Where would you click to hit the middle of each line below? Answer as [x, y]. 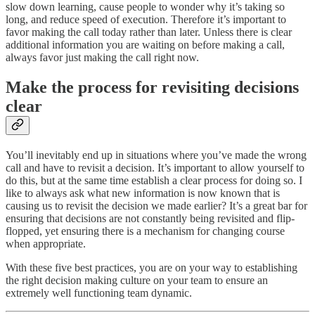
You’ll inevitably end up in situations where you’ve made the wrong [156, 155]
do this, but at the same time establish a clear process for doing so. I [154, 180]
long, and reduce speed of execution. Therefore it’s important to [146, 20]
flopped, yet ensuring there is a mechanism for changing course [145, 231]
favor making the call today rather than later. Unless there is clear [149, 32]
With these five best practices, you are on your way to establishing [152, 267]
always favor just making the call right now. [102, 58]
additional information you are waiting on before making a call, [145, 45]
